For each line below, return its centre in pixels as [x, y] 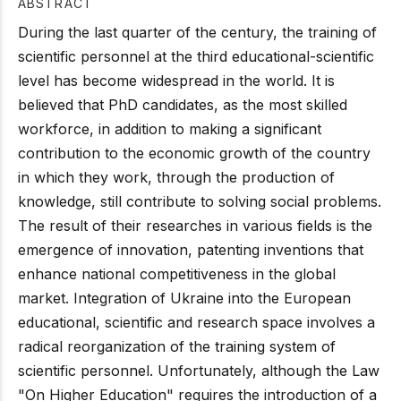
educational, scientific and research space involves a [196, 322]
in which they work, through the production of [176, 177]
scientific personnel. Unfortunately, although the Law [199, 370]
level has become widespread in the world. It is [176, 80]
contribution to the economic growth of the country [194, 153]
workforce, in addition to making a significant [170, 128]
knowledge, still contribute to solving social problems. [200, 201]
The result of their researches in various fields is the [195, 225]
